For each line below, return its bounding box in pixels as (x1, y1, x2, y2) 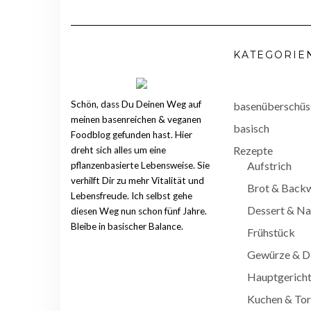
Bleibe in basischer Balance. (71, 221, 183, 233)
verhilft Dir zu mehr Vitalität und (71, 175, 204, 187)
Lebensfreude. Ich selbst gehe (71, 190, 192, 202)
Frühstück (247, 226, 295, 239)
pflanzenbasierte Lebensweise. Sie (71, 160, 210, 171)
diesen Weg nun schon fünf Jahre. (71, 205, 207, 217)
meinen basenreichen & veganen (71, 114, 201, 126)
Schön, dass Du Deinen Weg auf (71, 99, 201, 110)
